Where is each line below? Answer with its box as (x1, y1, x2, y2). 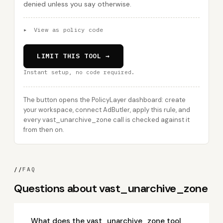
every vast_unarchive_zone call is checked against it (23, 115, 190, 124)
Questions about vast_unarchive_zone (14, 181, 208, 196)
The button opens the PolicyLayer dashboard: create (23, 96, 186, 104)
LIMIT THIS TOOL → (37, 52, 111, 60)
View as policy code (30, 26, 104, 33)
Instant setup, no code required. (23, 69, 135, 76)
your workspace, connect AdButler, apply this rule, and (23, 106, 190, 114)
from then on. (23, 125, 64, 134)
